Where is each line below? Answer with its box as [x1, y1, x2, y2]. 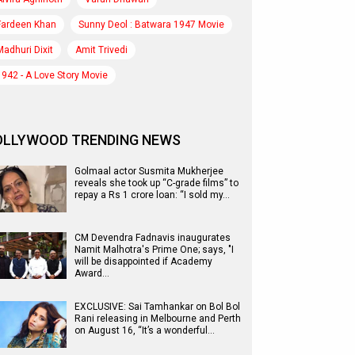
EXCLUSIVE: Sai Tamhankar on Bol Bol [74, 301, 240, 312]
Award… [74, 268, 109, 279]
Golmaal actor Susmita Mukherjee [74, 166, 223, 177]
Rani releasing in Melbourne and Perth [74, 313, 241, 324]
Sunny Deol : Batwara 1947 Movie [78, 19, 224, 30]
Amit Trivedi [75, 44, 128, 55]
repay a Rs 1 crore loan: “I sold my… [74, 189, 230, 200]
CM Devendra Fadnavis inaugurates [74, 232, 231, 243]
